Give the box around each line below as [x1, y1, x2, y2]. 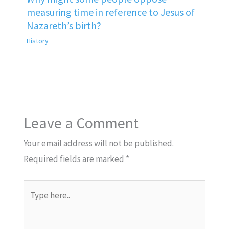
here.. [22, 197, 43, 209]
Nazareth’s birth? [26, 18, 101, 32]
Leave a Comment [23, 113, 139, 133]
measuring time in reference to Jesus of [26, 5, 195, 18]
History [26, 36, 49, 45]
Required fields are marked [23, 153, 126, 165]
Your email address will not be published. [23, 138, 174, 149]
